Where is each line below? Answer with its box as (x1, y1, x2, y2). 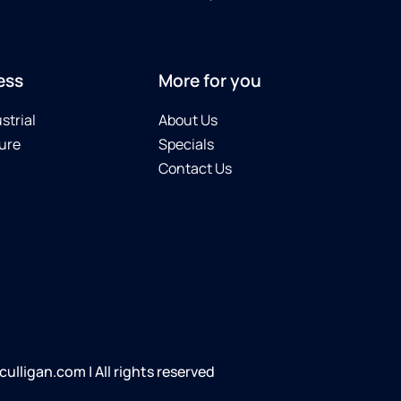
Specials (158, 133, 214, 154)
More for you (158, 68, 261, 92)
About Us (158, 109, 218, 130)
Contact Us (158, 158, 232, 178)
